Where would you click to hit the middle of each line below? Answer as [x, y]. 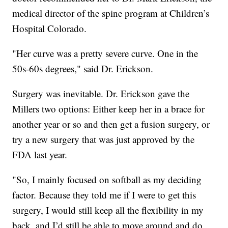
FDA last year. [40, 155]
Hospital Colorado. [50, 28]
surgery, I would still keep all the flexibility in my [108, 210]
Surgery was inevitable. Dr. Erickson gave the [101, 94]
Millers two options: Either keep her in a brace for [109, 109]
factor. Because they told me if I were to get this [104, 195]
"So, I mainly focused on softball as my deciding [107, 180]
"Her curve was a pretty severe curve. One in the [105, 53]
